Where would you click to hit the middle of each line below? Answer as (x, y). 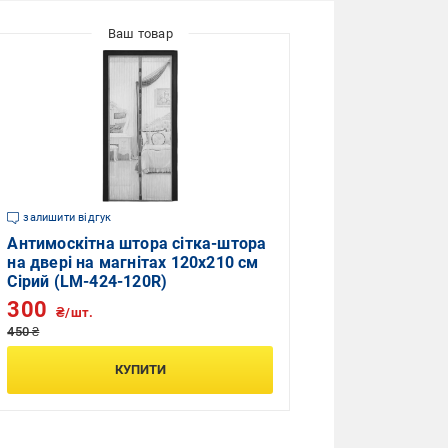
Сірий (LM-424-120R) (87, 281)
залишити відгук (67, 217)
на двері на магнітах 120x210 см (133, 262)
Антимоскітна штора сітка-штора (137, 243)
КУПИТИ (140, 369)
